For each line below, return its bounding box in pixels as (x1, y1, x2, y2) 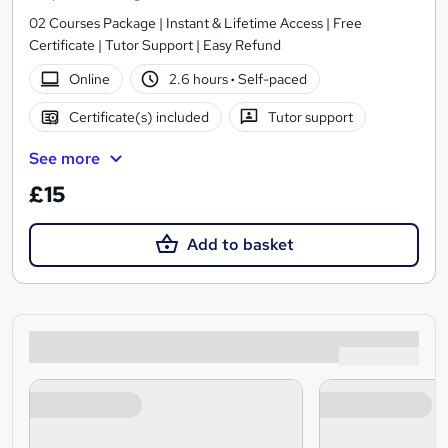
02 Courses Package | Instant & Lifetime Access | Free (29, 14, 362, 33)
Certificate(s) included (68, 108, 209, 127)
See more (29, 148, 100, 170)
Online (68, 70, 110, 89)
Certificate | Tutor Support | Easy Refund (29, 36, 281, 55)
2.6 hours (169, 70, 232, 89)
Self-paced (235, 70, 308, 89)
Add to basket (186, 233, 294, 255)
